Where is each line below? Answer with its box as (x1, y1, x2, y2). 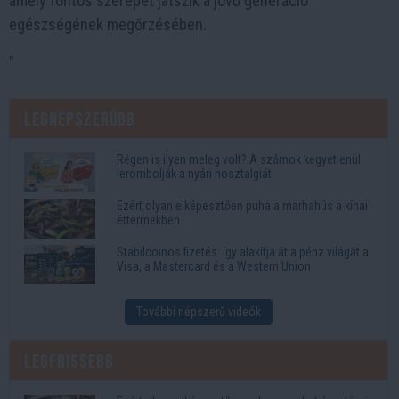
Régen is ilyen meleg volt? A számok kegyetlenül (117, 152, 361, 167)
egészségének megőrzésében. (9, 15, 210, 35)
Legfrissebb (24, 350, 114, 373)
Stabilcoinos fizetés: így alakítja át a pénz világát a (117, 244, 369, 259)
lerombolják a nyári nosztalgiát (117, 167, 272, 182)
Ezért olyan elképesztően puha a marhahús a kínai (117, 199, 368, 214)
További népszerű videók (136, 304, 261, 319)
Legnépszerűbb (24, 109, 135, 132)
